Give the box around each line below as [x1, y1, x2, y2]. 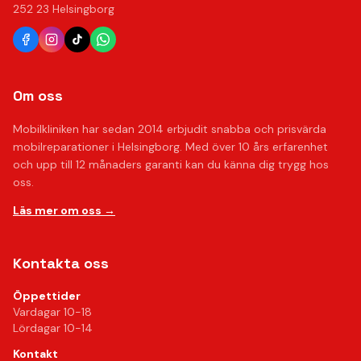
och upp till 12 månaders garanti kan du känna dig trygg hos [13, 157, 329, 172]
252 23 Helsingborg [13, 2, 114, 16]
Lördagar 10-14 [13, 321, 93, 335]
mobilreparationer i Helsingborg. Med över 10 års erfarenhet [13, 139, 328, 154]
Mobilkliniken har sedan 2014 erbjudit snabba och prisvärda [13, 122, 326, 136]
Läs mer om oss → [13, 203, 115, 218]
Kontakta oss [13, 254, 109, 272]
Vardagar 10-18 [13, 305, 92, 319]
